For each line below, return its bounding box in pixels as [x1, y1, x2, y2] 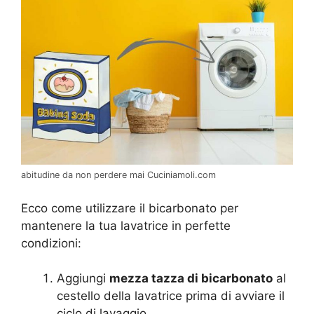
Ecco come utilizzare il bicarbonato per [21, 200, 238, 215]
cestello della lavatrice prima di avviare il [57, 289, 285, 303]
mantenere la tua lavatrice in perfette [21, 218, 231, 233]
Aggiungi [57, 271, 109, 286]
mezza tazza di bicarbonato [109, 271, 273, 286]
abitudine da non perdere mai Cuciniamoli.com [21, 170, 216, 181]
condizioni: [21, 235, 81, 250]
